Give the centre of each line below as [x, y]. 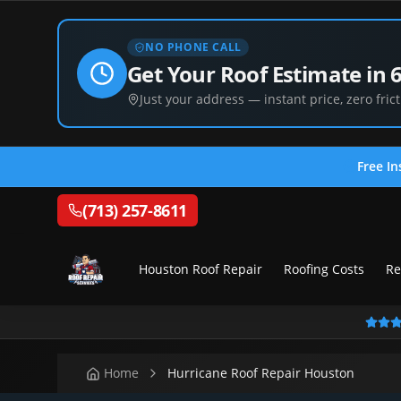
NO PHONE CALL [193, 47]
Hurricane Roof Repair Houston [261, 373]
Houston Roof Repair [200, 269]
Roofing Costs [324, 269]
